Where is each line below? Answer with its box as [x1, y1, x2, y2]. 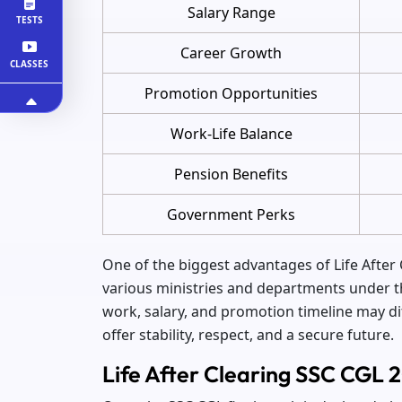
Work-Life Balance [170, 123, 293, 144]
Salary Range [187, 2, 275, 22]
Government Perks [167, 204, 295, 224]
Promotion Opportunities [144, 83, 318, 103]
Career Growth [180, 42, 282, 63]
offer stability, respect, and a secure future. [102, 324, 394, 345]
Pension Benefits [174, 163, 288, 184]
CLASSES [10, 57, 48, 70]
